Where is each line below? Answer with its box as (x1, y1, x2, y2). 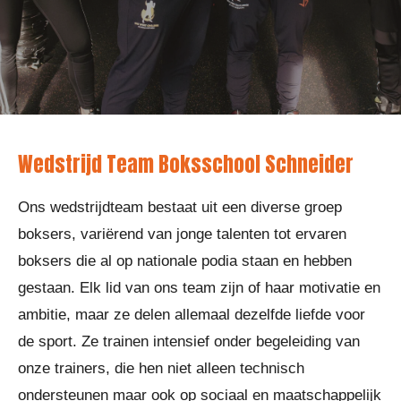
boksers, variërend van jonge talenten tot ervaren (18, 226, 346, 243)
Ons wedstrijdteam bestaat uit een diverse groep (18, 199, 342, 216)
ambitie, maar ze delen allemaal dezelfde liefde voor (18, 306, 365, 323)
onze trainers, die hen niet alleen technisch (18, 360, 304, 377)
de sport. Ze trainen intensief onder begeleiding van (18, 333, 360, 350)
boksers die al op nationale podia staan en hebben (18, 252, 352, 269)
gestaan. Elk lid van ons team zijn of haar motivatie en (18, 279, 380, 296)
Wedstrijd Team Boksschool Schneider (18, 149, 354, 180)
